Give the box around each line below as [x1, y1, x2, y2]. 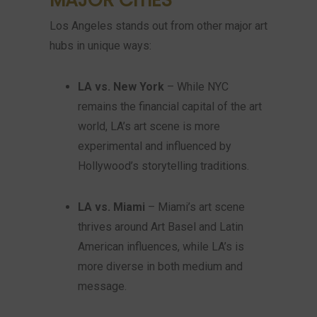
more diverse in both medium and [78, 260, 243, 273]
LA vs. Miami [78, 200, 145, 214]
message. [78, 279, 127, 293]
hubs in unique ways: [50, 39, 151, 52]
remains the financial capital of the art [78, 100, 262, 113]
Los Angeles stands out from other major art [50, 19, 267, 33]
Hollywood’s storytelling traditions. [78, 159, 249, 173]
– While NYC [164, 80, 229, 93]
